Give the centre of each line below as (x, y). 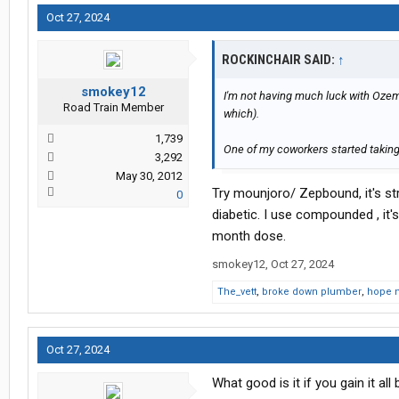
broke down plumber (312, 292)
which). (241, 114)
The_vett (237, 292)
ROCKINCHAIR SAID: (280, 60)
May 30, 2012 (149, 176)
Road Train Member (113, 108)
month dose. (249, 236)
